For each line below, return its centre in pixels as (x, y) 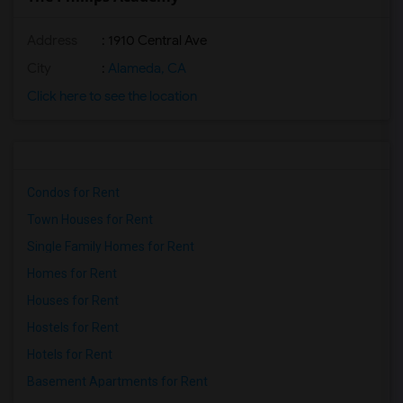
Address (52, 40)
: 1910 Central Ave (153, 40)
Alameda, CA (146, 68)
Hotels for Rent (70, 354)
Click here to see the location (112, 96)
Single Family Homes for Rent (111, 246)
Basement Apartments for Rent (117, 381)
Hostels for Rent (73, 327)
